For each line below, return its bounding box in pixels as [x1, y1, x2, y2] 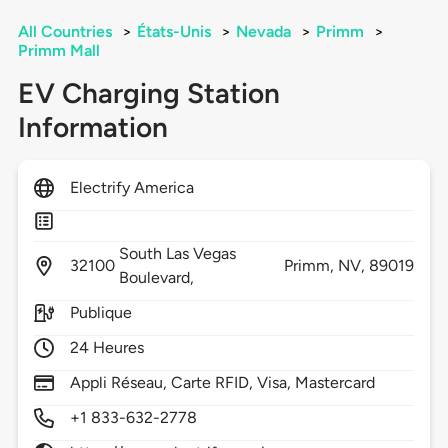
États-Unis [136, 22, 211, 42]
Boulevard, [118, 268, 199, 288]
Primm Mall [17, 41, 100, 61]
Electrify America [69, 178, 195, 198]
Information [17, 110, 168, 145]
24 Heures [69, 338, 145, 358]
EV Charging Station [17, 76, 280, 111]
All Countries [17, 22, 112, 42]
